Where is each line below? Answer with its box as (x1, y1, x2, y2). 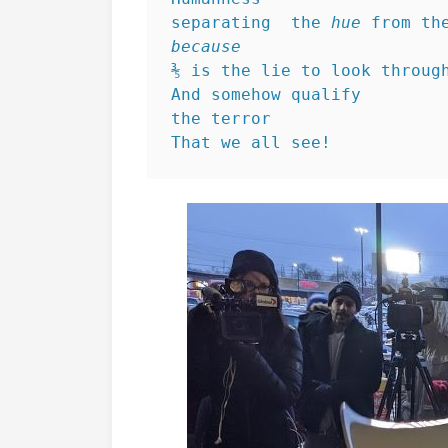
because (171, 37, 241, 56)
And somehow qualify (171, 85, 371, 104)
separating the (171, 13, 331, 32)
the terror (171, 109, 271, 128)
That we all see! (171, 133, 331, 152)
